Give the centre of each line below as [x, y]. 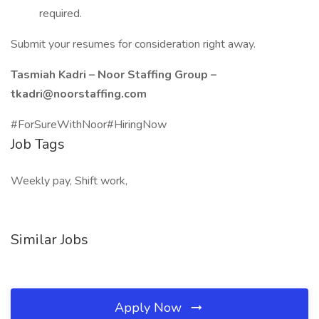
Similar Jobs [49, 240]
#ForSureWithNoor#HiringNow [89, 125]
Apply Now [150, 308]
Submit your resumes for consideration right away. [133, 44]
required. [61, 14]
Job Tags [38, 144]
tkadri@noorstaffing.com [79, 94]
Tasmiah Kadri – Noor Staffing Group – [114, 75]
